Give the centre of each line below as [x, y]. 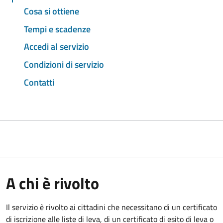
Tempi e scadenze [57, 29]
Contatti [39, 82]
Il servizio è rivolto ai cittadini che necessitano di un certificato [111, 207]
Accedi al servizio [56, 47]
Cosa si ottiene [52, 11]
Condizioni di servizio [64, 65]
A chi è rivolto [53, 183]
